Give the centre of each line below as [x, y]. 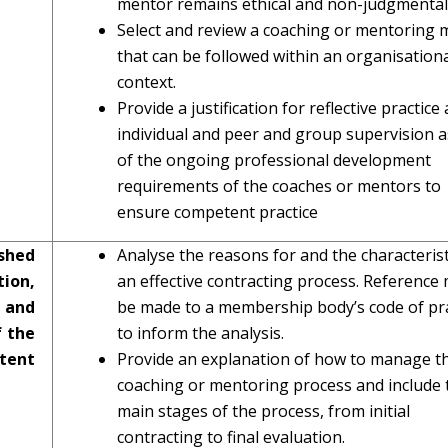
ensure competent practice [217, 212]
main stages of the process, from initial [263, 411]
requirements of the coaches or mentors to [279, 186]
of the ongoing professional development [274, 160]
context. [146, 82]
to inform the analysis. [200, 333]
